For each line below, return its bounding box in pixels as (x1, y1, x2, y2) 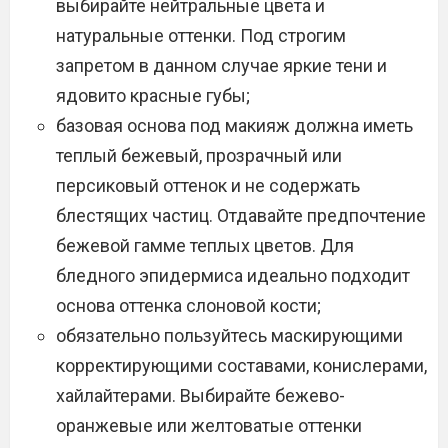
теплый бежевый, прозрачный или (56, 145, 342, 166)
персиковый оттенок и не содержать (56, 175, 360, 196)
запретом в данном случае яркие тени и (56, 55, 387, 76)
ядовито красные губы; (56, 85, 250, 106)
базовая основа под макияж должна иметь (56, 115, 413, 136)
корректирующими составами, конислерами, (56, 355, 427, 376)
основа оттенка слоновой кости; (56, 295, 321, 316)
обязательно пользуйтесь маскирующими (56, 325, 403, 346)
